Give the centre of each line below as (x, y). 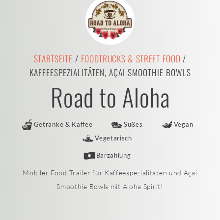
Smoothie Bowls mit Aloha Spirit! (110, 186)
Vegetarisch (113, 138)
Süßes (133, 124)
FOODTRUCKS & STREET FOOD (131, 58)
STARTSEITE (53, 58)
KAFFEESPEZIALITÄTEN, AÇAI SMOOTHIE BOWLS (110, 72)
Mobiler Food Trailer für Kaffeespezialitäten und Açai (110, 173)
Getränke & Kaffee (63, 124)
